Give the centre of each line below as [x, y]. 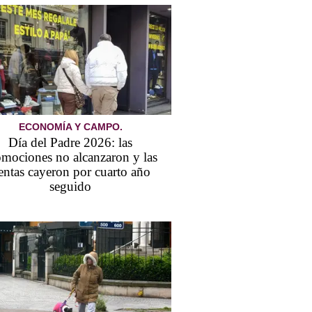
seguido [70, 186]
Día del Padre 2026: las [70, 142]
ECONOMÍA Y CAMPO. [70, 126]
